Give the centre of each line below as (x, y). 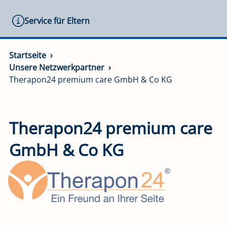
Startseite (28, 55)
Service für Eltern (57, 21)
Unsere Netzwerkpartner (57, 67)
